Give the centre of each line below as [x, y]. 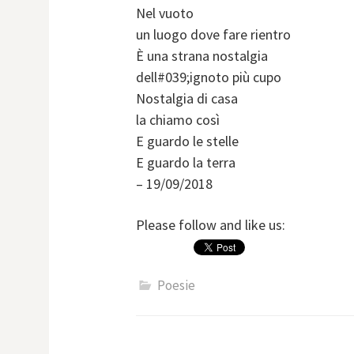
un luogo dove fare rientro [213, 35]
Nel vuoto [165, 13]
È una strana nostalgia [202, 56]
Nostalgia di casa [187, 99]
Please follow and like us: [211, 225]
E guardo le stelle [187, 141]
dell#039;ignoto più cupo [209, 77]
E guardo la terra [186, 163]
